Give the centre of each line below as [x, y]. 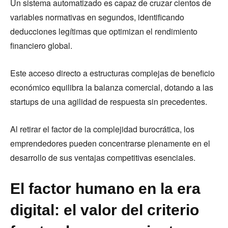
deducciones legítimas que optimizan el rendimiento [104, 32]
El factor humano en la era [105, 189]
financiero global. [41, 46]
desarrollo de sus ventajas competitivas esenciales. [103, 158]
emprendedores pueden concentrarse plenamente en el [110, 144]
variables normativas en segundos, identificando [97, 17]
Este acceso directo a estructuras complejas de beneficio [112, 73]
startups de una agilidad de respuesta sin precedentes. [109, 102]
